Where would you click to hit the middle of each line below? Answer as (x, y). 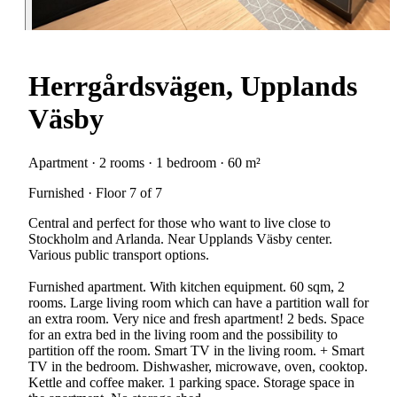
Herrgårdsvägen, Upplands (193, 86)
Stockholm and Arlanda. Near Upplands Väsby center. (180, 238)
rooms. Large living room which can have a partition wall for (198, 302)
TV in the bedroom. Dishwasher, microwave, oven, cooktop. (198, 366)
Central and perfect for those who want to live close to (179, 222)
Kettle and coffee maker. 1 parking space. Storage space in (191, 382)
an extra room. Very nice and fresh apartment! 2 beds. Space (196, 318)
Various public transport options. (119, 254)
